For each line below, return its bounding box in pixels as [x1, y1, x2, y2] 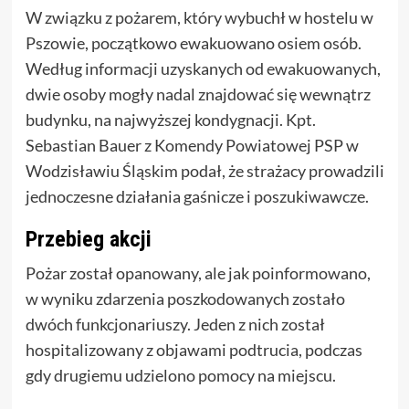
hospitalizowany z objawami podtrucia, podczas [25, 340, 362, 361]
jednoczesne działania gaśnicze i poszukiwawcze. [25, 186, 369, 207]
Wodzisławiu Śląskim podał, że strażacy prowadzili [25, 161, 384, 182]
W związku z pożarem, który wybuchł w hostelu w [25, 7, 373, 28]
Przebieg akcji [25, 226, 152, 253]
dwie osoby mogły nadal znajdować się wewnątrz [25, 84, 371, 105]
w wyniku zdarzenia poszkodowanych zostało [25, 288, 345, 309]
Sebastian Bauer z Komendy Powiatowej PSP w [25, 135, 359, 156]
